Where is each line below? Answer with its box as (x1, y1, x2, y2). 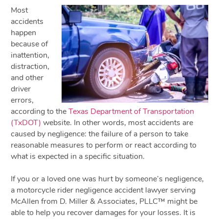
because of (11, 38, 48, 49)
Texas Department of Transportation (68, 106, 195, 117)
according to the (11, 106, 69, 117)
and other (11, 72, 44, 83)
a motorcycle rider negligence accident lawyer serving (11, 184, 196, 196)
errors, (11, 94, 34, 106)
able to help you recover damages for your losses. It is (11, 207, 196, 218)
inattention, (11, 49, 50, 61)
